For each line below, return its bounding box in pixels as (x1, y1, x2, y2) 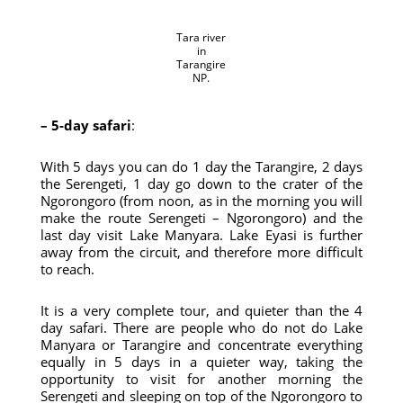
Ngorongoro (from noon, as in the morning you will (40, 192, 363, 210)
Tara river (176, 30, 227, 45)
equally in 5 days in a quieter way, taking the (40, 353, 363, 371)
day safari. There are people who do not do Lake (40, 318, 363, 336)
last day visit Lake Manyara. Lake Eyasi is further (40, 226, 363, 244)
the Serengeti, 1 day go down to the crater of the (40, 175, 363, 193)
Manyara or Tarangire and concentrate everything (40, 336, 363, 354)
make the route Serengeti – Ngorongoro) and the (40, 209, 363, 227)
